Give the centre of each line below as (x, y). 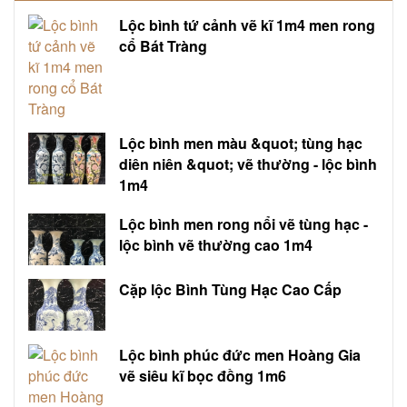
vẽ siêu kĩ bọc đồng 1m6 (203, 375)
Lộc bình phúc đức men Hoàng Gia (240, 354)
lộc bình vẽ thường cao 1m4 (216, 244)
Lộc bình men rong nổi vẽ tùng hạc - (244, 223)
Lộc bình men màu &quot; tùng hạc (241, 143)
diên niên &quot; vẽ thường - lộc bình (248, 164)
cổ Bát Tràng (164, 45)
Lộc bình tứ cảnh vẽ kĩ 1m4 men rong (248, 25)
